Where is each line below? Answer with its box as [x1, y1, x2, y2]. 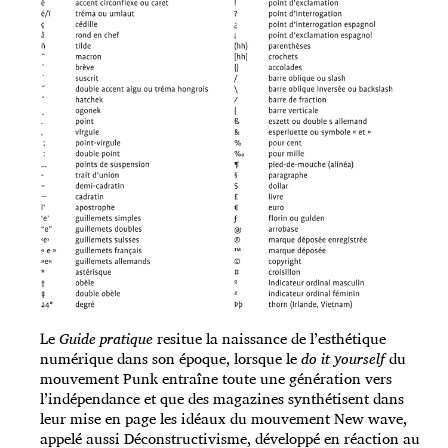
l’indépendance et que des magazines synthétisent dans [40, 386, 404, 412]
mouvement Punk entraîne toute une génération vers [40, 366, 392, 392]
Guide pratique [59, 326, 153, 352]
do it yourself [301, 346, 389, 372]
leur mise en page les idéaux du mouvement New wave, [40, 406, 407, 432]
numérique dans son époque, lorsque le [40, 346, 301, 372]
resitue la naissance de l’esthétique [153, 326, 386, 352]
